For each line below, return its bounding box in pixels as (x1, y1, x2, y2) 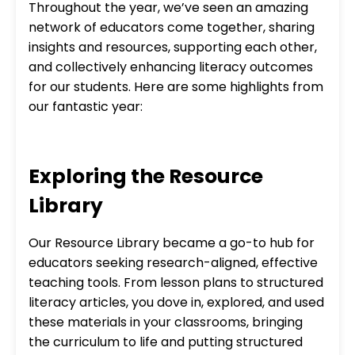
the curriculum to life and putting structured (29, 332, 303, 351)
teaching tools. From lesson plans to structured (29, 273, 323, 292)
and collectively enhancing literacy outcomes (29, 57, 313, 76)
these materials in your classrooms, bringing (29, 312, 303, 331)
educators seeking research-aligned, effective (29, 253, 318, 272)
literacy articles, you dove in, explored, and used (29, 292, 324, 311)
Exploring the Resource (29, 162, 263, 190)
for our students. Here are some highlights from (29, 77, 323, 96)
